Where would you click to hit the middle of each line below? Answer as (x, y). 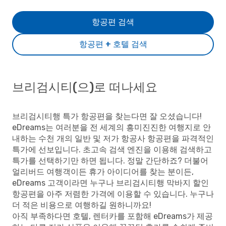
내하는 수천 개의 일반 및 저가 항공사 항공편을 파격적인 (113, 138)
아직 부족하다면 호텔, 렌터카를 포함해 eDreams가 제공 (112, 216)
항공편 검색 (113, 22)
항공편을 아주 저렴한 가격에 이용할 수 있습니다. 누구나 (113, 194)
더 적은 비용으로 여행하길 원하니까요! (82, 205)
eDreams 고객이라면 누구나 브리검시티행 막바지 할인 (110, 183)
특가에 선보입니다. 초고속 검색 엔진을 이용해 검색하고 (112, 150)
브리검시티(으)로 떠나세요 (85, 87)
